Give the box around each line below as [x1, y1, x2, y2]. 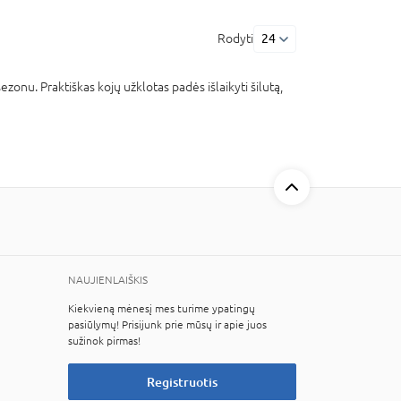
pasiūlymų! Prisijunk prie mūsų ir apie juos [68, 319, 267, 331]
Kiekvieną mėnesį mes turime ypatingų [68, 303, 255, 315]
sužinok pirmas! [68, 335, 141, 347]
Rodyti [218, 31, 253, 46]
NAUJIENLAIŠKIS [68, 274, 148, 286]
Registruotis [147, 374, 218, 389]
